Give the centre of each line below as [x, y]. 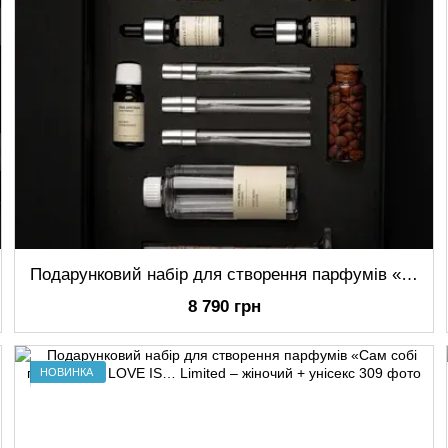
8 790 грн [224, 306]
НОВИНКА [66, 371]
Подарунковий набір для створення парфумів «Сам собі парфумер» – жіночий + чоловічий [409, 274]
